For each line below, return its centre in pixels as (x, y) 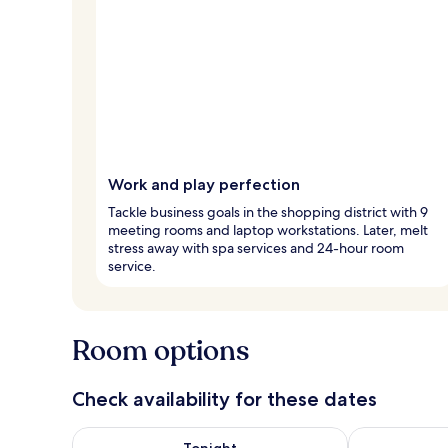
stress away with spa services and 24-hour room (256, 247)
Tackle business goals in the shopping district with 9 (268, 211)
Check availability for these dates (224, 398)
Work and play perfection (204, 184)
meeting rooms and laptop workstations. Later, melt (268, 229)
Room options (160, 350)
